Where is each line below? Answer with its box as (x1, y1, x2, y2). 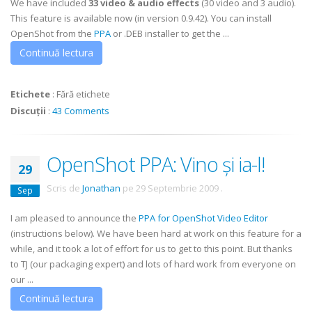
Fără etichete (56, 88, 110, 100)
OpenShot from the (10, 27, 94, 40)
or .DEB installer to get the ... (111, 27, 229, 40)
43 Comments (52, 104, 109, 117)
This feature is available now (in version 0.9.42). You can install (10, 12, 272, 24)
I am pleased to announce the (10, 212, 139, 224)
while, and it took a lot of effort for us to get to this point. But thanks (10, 242, 292, 255)
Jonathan (82, 182, 120, 194)
